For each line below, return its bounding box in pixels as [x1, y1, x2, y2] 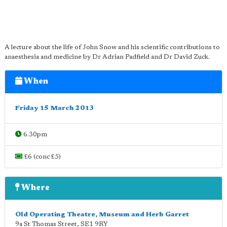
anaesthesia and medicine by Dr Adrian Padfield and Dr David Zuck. [5, 54, 210, 60]
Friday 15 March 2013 [15, 105, 94, 111]
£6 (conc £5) [23, 154, 61, 160]
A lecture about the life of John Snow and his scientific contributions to [5, 44, 220, 51]
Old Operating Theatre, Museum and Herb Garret [15, 211, 189, 218]
